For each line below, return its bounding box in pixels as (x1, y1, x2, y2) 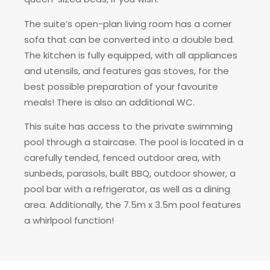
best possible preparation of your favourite (24, 80, 218, 93)
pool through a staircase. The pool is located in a (24, 135, 243, 148)
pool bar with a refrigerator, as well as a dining (24, 182, 230, 195)
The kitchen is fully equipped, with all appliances (24, 48, 237, 61)
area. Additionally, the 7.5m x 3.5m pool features (24, 198, 241, 211)
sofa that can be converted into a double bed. (24, 33, 234, 46)
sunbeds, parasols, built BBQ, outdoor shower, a (24, 166, 236, 180)
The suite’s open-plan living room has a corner (24, 17, 231, 30)
